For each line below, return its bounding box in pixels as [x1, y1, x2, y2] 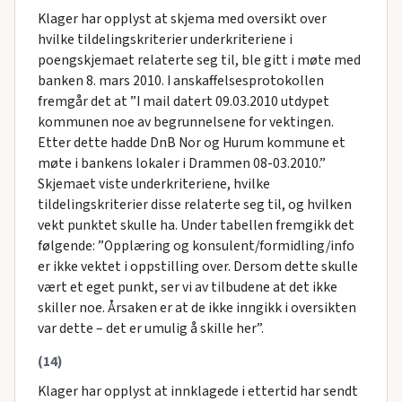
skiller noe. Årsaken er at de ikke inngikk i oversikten [37, 297, 356, 318]
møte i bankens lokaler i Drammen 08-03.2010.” [37, 153, 326, 173]
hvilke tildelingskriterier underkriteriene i [37, 29, 293, 49]
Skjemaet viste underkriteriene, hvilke [37, 173, 270, 194]
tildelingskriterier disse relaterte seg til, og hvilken [37, 194, 352, 214]
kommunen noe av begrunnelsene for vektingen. [37, 111, 334, 132]
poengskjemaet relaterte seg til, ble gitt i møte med [37, 49, 361, 70]
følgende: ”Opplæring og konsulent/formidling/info [37, 235, 354, 256]
